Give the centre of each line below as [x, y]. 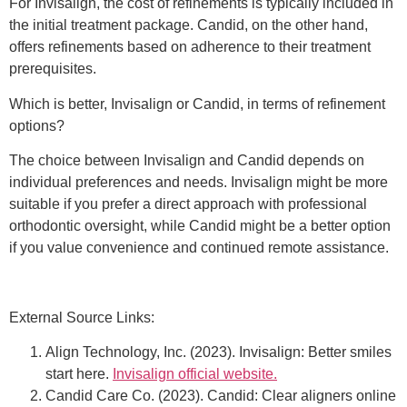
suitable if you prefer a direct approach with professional [188, 204]
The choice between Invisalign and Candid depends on [187, 161]
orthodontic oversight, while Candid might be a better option [200, 226]
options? [37, 125]
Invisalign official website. [195, 374]
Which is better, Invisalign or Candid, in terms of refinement [197, 104]
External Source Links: [82, 317]
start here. [79, 374]
